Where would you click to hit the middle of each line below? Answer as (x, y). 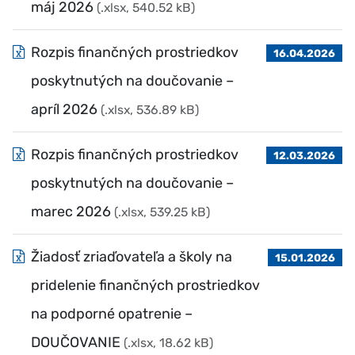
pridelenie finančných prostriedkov (145, 285)
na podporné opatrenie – (112, 314)
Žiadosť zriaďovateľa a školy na (132, 257)
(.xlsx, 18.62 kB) (168, 343)
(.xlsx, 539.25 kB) (162, 212)
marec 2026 (71, 212)
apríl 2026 (64, 109)
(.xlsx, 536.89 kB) (150, 110)
